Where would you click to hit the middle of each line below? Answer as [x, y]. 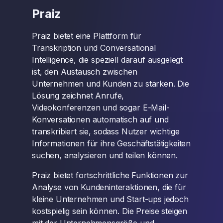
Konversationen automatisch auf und [100, 119]
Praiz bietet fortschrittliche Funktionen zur [110, 175]
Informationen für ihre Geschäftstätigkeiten [111, 143]
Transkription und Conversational [94, 48]
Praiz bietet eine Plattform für [87, 36]
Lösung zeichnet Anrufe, [78, 96]
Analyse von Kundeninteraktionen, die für [109, 187]
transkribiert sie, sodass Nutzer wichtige [106, 131]
